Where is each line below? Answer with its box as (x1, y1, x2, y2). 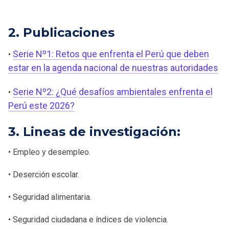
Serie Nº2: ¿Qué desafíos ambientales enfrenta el (13, 86, 213, 97)
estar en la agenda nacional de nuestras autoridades (8, 62, 218, 73)
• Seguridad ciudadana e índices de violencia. (8, 214, 168, 224)
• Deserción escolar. (8, 169, 79, 179)
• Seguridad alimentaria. (8, 192, 91, 202)
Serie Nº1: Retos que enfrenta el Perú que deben (13, 48, 209, 59)
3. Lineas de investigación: (8, 124, 180, 139)
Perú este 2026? (8, 100, 75, 111)
